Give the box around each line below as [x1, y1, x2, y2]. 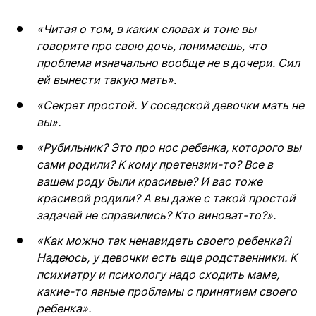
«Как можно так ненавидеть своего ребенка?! [37, 233, 291, 248]
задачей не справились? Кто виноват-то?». [37, 208, 276, 223]
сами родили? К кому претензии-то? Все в [37, 157, 273, 172]
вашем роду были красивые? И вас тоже [37, 174, 262, 189]
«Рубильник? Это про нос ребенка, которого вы [37, 140, 301, 155]
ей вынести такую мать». [37, 73, 176, 87]
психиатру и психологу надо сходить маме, [37, 267, 279, 282]
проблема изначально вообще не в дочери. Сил [37, 56, 300, 71]
